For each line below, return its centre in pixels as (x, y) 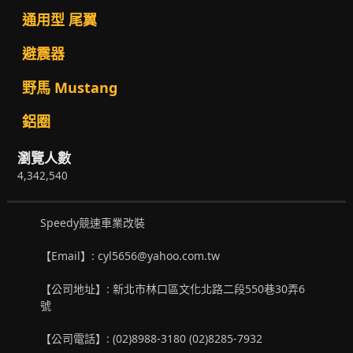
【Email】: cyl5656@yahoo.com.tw (130, 255)
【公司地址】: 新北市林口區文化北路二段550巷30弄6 (173, 288)
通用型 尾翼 (59, 20)
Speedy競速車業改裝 (93, 222)
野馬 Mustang (69, 88)
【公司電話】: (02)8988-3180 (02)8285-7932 (155, 338)
